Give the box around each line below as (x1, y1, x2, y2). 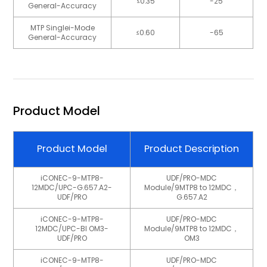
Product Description (144, 142, 240, 156)
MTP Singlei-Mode (30, 23, 95, 33)
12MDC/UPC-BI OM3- (35, 223, 109, 234)
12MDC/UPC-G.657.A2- (32, 182, 113, 193)
